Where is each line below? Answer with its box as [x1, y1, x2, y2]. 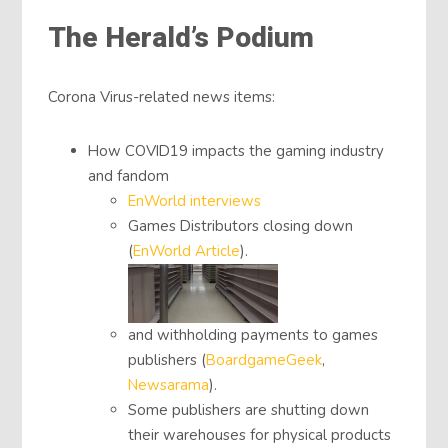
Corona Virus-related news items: [48, 86, 276, 107]
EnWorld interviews [128, 190, 262, 211]
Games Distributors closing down [128, 215, 354, 236]
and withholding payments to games [128, 324, 379, 345]
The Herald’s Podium [48, 17, 315, 60]
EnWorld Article [133, 240, 241, 261]
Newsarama [128, 374, 210, 395]
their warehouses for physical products [128, 424, 392, 445]
